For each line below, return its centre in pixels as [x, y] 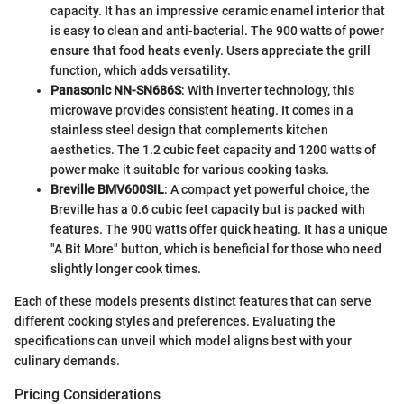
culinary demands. [67, 361]
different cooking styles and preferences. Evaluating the [175, 321]
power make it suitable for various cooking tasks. [190, 170]
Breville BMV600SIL [107, 190]
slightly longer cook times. [126, 269]
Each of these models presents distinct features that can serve [193, 302]
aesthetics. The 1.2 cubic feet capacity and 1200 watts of [213, 150]
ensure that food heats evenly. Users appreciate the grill [211, 51]
